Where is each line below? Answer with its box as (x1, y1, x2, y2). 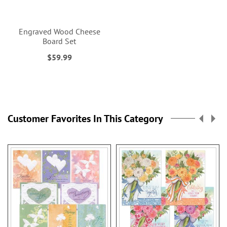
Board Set (43, 36, 77, 47)
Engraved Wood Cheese (18, 26, 100, 37)
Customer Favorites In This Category (8, 112, 163, 126)
